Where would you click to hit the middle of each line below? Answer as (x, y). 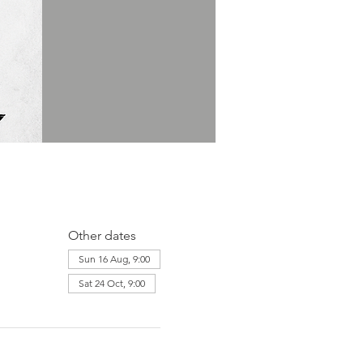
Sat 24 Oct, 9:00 (111, 283)
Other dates (102, 235)
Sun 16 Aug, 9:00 (114, 258)
